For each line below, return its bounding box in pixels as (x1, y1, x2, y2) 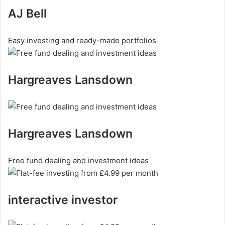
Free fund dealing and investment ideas (8, 155, 149, 165)
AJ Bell (8, 6, 47, 21)
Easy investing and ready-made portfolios (8, 35, 156, 45)
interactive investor (8, 192, 118, 207)
